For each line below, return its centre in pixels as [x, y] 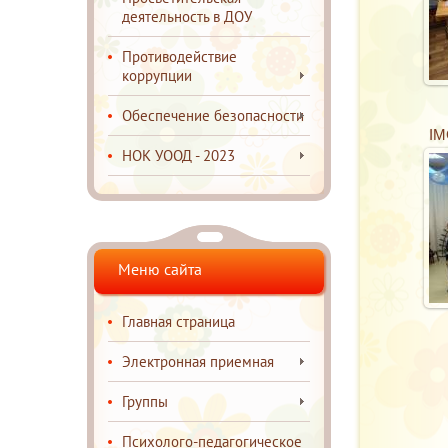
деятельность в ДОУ [187, 16]
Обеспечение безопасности [213, 115]
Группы [145, 401]
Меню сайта [160, 269]
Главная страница [178, 321]
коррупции [157, 75]
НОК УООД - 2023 [178, 155]
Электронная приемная [198, 361]
